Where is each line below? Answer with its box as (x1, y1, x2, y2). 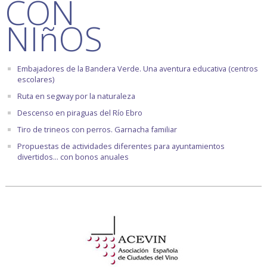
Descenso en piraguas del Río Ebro (17, 107, 142, 119)
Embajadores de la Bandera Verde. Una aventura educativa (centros (17, 63, 258, 74)
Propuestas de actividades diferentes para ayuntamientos (17, 141, 225, 152)
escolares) (17, 74, 54, 85)
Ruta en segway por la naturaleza (17, 91, 135, 102)
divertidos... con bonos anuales (17, 151, 129, 163)
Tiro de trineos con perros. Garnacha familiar (17, 124, 177, 135)
